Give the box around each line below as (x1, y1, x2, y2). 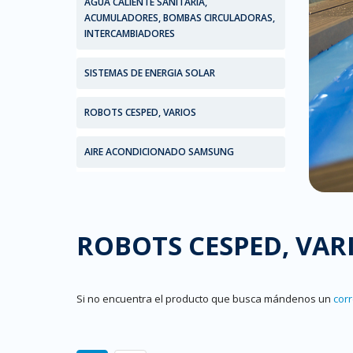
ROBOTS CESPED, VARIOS (84, 106, 196, 119)
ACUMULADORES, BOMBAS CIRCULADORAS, (84, 11, 275, 24)
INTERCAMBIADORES (84, 27, 175, 40)
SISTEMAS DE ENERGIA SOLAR (84, 66, 215, 80)
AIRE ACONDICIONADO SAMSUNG (84, 145, 234, 158)
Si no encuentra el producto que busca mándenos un (76, 292, 333, 306)
